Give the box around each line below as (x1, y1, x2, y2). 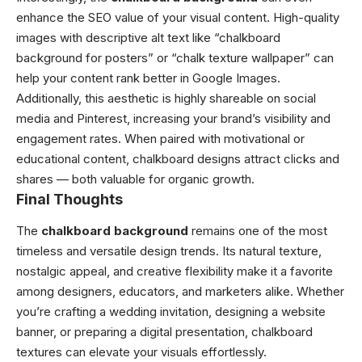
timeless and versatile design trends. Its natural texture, (16, 242, 322, 259)
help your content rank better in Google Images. (16, 70, 280, 86)
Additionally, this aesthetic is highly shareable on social (16, 90, 316, 107)
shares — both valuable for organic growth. (16, 171, 255, 187)
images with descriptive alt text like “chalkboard (16, 30, 280, 46)
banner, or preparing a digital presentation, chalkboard (16, 323, 313, 339)
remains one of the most (188, 222, 327, 238)
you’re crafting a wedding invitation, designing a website (16, 303, 326, 319)
